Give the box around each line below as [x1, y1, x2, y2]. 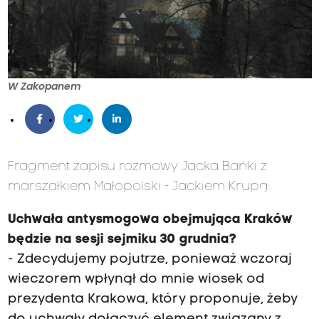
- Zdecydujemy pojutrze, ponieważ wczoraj [7, 253, 292, 267]
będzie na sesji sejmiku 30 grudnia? [7, 233, 236, 247]
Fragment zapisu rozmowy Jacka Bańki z [7, 160, 267, 174]
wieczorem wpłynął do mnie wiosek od [7, 273, 264, 287]
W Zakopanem [7, 79, 81, 94]
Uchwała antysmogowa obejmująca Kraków [7, 213, 293, 227]
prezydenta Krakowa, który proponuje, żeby [7, 293, 298, 307]
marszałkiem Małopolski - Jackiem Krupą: [7, 180, 269, 194]
